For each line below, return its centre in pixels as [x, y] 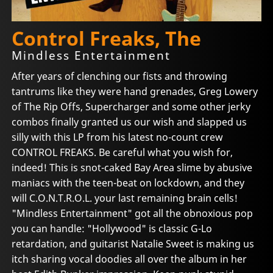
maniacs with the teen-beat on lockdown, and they [128, 183]
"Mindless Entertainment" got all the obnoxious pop [133, 213]
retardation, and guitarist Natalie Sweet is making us [133, 243]
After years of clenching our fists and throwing [120, 76]
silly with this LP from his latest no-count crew [118, 137]
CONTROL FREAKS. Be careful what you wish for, [122, 152]
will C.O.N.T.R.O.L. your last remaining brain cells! [125, 198]
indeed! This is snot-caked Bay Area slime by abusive [132, 167]
